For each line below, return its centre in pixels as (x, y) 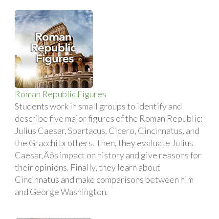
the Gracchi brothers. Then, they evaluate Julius (104, 142)
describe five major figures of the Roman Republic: (109, 118)
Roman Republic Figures (60, 94)
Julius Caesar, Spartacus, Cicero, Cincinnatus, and (107, 130)
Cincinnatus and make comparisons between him (104, 179)
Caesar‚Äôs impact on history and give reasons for (108, 155)
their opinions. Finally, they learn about (88, 167)
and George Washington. (61, 191)
